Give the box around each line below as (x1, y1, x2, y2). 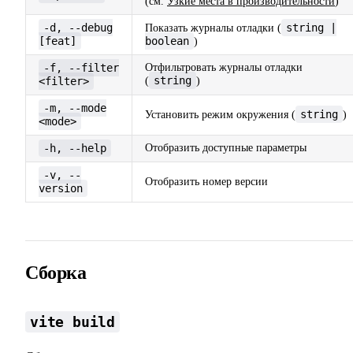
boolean (145, 35, 189, 48)
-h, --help (43, 142, 106, 155)
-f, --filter (43, 61, 119, 75)
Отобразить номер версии (145, 176, 268, 188)
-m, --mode (43, 102, 106, 115)
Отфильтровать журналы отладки (145, 61, 303, 74)
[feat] (39, 35, 76, 48)
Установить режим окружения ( (145, 109, 295, 121)
